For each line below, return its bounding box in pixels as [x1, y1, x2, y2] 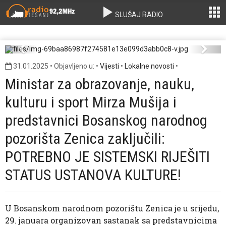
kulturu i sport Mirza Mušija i [5, 93, 177, 111]
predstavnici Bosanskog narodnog [5, 111, 207, 129]
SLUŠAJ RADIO [114, 11, 163, 19]
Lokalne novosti [125, 62, 174, 70]
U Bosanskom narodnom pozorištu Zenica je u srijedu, [5, 203, 219, 213]
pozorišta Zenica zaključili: [5, 130, 165, 147]
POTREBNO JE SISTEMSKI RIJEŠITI [5, 148, 210, 165]
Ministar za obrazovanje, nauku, [5, 75, 194, 93]
